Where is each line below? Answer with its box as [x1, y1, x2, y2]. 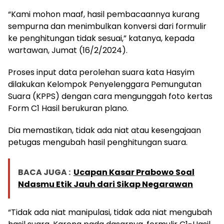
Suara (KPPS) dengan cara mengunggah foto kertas [8, 90, 212, 102]
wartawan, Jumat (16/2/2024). [8, 44, 127, 56]
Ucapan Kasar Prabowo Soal [73, 166, 194, 178]
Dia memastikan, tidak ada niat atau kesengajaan [8, 124, 201, 136]
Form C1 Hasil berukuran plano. [8, 102, 128, 114]
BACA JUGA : [18, 166, 70, 178]
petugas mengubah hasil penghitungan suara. [8, 136, 187, 148]
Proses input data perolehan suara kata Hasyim [8, 66, 194, 78]
